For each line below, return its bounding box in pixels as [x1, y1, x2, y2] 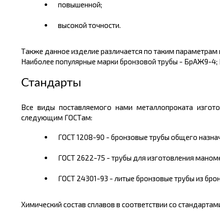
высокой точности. [57, 21, 121, 29]
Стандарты [21, 77, 81, 89]
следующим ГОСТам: [21, 113, 92, 122]
